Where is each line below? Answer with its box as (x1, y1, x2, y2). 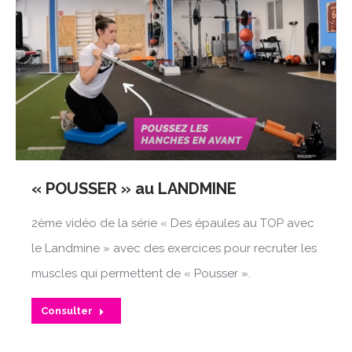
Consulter (41, 304, 93, 317)
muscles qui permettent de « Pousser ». (31, 266, 251, 280)
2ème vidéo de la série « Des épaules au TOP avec (31, 215, 314, 230)
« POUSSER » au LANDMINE (31, 178, 236, 198)
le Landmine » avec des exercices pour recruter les (31, 240, 317, 255)
